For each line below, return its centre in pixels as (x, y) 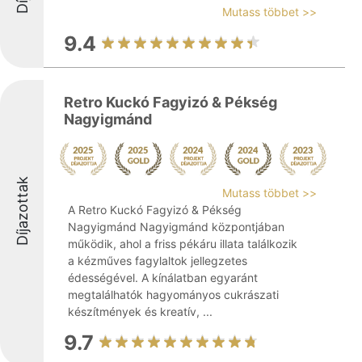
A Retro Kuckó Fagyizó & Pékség (155, 210)
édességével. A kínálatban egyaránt (163, 278)
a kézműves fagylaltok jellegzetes (158, 261)
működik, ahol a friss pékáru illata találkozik (183, 244)
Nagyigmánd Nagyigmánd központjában (176, 227)
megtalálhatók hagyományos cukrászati (173, 295)
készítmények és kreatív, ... (140, 311)
